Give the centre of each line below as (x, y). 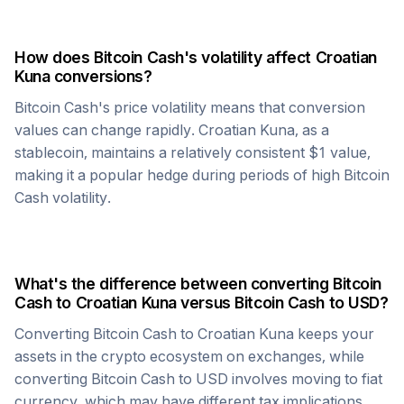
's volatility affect (249, 57)
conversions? (101, 76)
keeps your (334, 334)
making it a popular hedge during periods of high (179, 175)
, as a (312, 130)
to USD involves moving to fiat (279, 379)
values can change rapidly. (106, 130)
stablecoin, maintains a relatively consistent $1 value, (193, 152)
